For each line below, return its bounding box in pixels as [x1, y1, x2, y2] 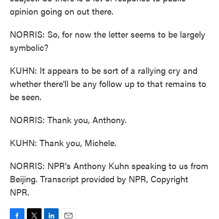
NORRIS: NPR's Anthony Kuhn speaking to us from [10, 159, 208, 172]
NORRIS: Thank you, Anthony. [10, 113, 127, 126]
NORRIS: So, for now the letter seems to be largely [10, 28, 205, 40]
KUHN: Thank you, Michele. [10, 136, 116, 149]
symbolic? [10, 41, 48, 53]
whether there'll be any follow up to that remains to [10, 77, 206, 89]
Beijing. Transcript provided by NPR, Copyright [10, 173, 188, 185]
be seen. [10, 90, 42, 103]
